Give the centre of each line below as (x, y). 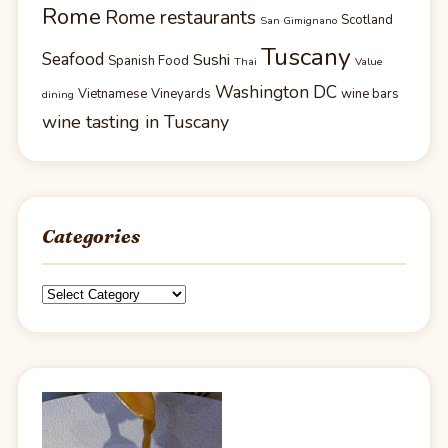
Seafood (73, 60)
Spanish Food (148, 61)
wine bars (370, 94)
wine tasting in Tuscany (135, 122)
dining (58, 95)
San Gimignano (298, 21)
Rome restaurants (180, 18)
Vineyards (181, 94)
